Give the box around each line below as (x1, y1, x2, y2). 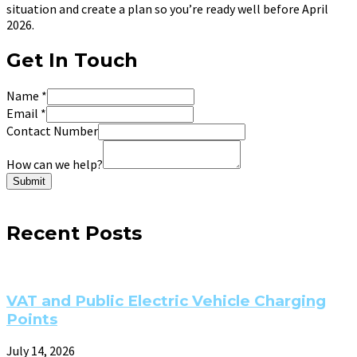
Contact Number (6, 123, 98, 139)
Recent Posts (6, 222, 142, 245)
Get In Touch (6, 49, 138, 73)
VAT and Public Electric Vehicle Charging (6, 291, 326, 310)
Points (6, 309, 57, 328)
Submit (13, 175, 45, 188)
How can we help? (6, 156, 103, 173)
